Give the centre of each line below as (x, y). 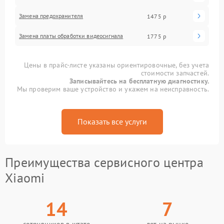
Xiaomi (25, 178)
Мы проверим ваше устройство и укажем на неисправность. (113, 89)
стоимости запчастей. (175, 73)
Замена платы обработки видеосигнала (71, 36)
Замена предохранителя (51, 16)
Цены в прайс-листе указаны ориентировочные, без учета (116, 65)
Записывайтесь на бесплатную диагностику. (139, 81)
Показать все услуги (112, 121)
